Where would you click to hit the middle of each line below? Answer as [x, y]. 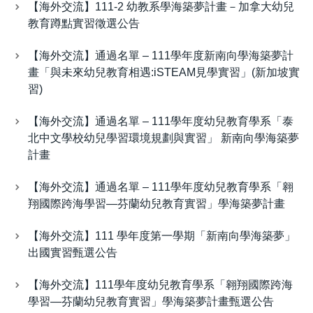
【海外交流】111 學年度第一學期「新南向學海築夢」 [162, 236]
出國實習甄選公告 [73, 253]
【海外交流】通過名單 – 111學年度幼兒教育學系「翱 [161, 187]
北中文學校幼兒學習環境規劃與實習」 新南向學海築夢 [163, 138]
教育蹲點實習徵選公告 [84, 24]
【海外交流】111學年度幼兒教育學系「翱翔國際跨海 [160, 285]
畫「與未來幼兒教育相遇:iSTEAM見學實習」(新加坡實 [164, 73]
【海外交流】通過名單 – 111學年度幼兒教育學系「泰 [161, 122]
